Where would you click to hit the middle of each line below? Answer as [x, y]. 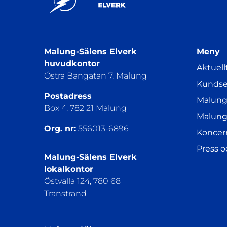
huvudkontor [72, 63]
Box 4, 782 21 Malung [85, 108]
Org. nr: [60, 128]
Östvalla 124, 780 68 [82, 181]
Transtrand [65, 193]
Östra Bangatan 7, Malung [96, 75]
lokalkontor [69, 169]
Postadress [68, 96]
